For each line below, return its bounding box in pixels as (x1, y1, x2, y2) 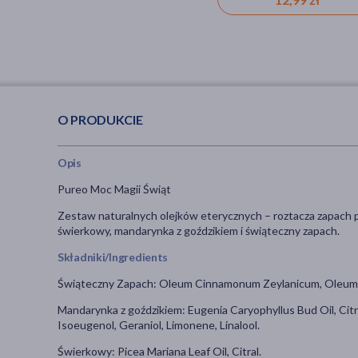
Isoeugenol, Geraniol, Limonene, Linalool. (58, 318, 262, 332)
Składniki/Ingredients (58, 250, 169, 265)
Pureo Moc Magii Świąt (58, 182, 171, 197)
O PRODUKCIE (58, 111, 143, 127)
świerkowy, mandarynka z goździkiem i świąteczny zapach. (58, 224, 340, 238)
